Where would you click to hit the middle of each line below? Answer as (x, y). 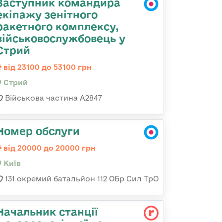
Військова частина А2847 (53, 98)
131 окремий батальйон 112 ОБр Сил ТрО (81, 179)
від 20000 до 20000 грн (49, 148)
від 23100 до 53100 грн (47, 67)
